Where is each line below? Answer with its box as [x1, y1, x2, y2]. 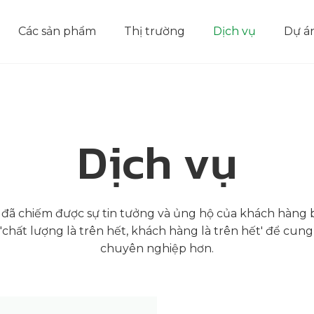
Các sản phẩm [18, 25, 96, 38]
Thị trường [124, 25, 185, 38]
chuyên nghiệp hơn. [100, 242, 214, 255]
